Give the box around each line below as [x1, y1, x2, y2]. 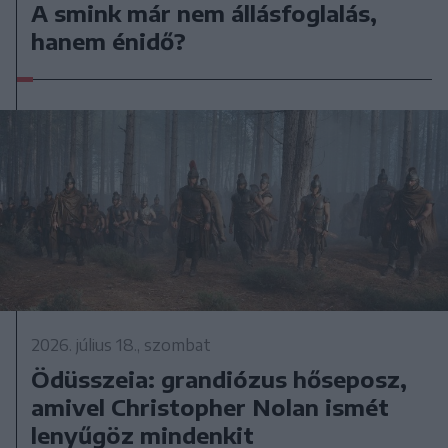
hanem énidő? [31, 27, 187, 56]
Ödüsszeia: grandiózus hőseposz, [31, 364, 408, 393]
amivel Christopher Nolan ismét [31, 392, 390, 421]
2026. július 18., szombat [31, 334, 212, 355]
